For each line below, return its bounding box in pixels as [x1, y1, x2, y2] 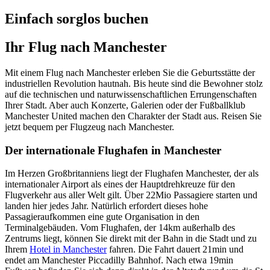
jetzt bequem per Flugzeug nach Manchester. [5, 121, 174, 132]
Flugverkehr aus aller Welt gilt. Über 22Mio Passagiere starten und [5, 190, 257, 201]
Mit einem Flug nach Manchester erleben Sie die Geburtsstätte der [5, 67, 255, 78]
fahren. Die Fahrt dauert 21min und [107, 244, 243, 255]
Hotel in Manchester [30, 244, 107, 255]
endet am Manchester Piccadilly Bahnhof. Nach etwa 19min [5, 255, 233, 266]
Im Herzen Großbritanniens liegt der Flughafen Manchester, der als [5, 168, 259, 179]
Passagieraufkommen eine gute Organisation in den [5, 212, 199, 222]
